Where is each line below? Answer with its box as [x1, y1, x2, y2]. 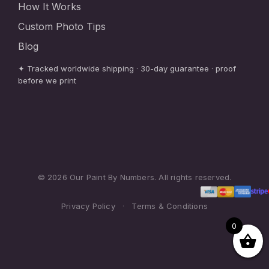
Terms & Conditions [131, 201, 208, 211]
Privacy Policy [61, 201, 115, 211]
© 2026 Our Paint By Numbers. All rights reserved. [37, 172, 232, 183]
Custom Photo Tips [18, 20, 106, 33]
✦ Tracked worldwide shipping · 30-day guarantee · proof [18, 64, 236, 74]
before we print [18, 76, 76, 86]
